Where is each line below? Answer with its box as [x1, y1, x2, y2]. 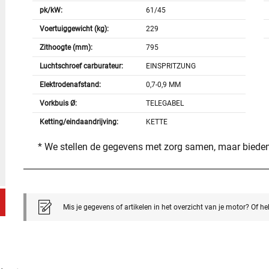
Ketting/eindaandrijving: [39, 118, 118, 127]
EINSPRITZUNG [146, 62, 196, 71]
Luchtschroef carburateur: [39, 62, 123, 71]
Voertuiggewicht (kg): [39, 25, 109, 34]
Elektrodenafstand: [39, 80, 101, 89]
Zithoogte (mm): [39, 43, 92, 52]
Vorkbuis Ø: [39, 99, 77, 108]
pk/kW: [39, 6, 62, 15]
